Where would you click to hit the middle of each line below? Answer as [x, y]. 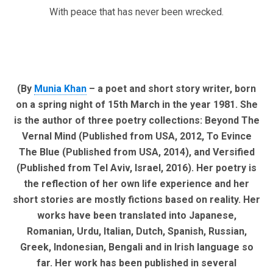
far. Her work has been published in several [136, 263]
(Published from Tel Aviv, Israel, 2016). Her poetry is [136, 168]
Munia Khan [60, 89]
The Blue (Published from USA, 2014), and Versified [136, 152]
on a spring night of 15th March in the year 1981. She [136, 105]
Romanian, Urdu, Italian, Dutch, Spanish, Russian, [136, 232]
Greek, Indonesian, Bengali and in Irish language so [136, 247]
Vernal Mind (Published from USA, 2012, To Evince [136, 136]
